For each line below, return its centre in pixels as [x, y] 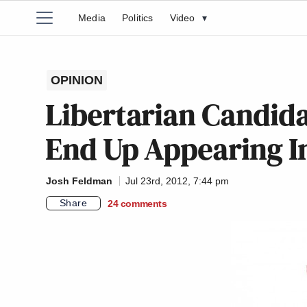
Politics [138, 18]
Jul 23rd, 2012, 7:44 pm [177, 181]
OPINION [77, 80]
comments [144, 203]
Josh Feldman [79, 181]
